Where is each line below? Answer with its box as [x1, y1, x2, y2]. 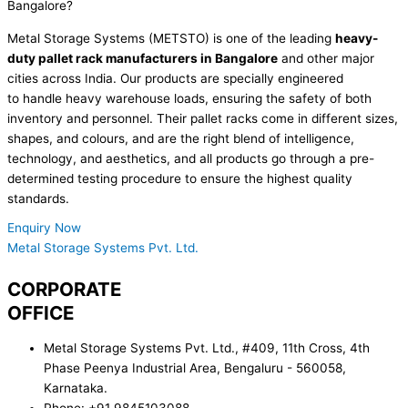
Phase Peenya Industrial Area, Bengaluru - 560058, [44, 360, 346, 375]
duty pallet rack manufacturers [7, 50, 200, 66]
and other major [281, 50, 374, 66]
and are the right [132, 130, 229, 146]
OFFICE [7, 301, 75, 324]
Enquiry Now [7, 219, 81, 235]
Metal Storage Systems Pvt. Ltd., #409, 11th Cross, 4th [44, 340, 370, 355]
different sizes [311, 110, 394, 126]
